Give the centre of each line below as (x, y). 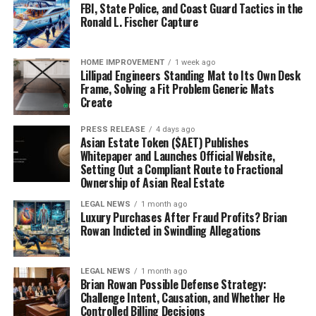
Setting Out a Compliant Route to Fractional (181, 169)
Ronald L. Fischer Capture (139, 22)
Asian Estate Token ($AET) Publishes (164, 142)
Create (96, 102)
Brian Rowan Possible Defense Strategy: (173, 284)
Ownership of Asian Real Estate (152, 183)
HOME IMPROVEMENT (122, 62)
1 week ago (195, 62)
